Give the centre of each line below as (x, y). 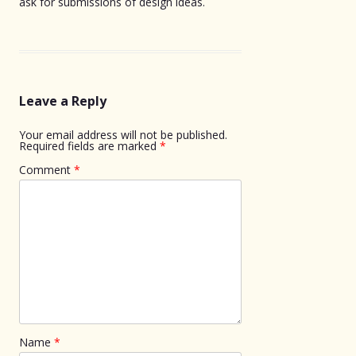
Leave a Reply (63, 101)
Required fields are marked (89, 145)
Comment (46, 169)
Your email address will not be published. (123, 134)
